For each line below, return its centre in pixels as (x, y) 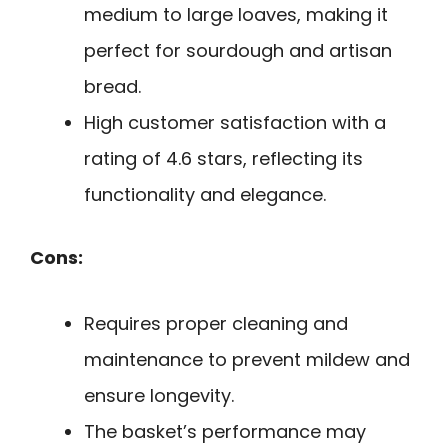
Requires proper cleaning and (216, 324)
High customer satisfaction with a (235, 122)
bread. (112, 86)
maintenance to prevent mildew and (247, 360)
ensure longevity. (159, 396)
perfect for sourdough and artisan (238, 50)
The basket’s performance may (225, 432)
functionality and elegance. (205, 194)
